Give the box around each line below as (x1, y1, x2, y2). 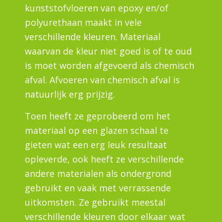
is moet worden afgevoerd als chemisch (25, 59, 194, 71)
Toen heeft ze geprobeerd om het (25, 110, 170, 122)
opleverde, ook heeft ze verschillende (25, 153, 184, 166)
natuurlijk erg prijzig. (25, 88, 115, 100)
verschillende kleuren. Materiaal (25, 30, 161, 43)
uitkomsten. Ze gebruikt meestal (25, 196, 166, 209)
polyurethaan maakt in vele (25, 16, 142, 28)
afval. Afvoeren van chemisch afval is (25, 73, 180, 86)
